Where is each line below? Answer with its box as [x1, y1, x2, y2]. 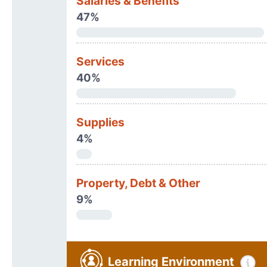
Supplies [76, 115, 125, 129]
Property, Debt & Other [76, 176, 200, 190]
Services [76, 54, 125, 69]
